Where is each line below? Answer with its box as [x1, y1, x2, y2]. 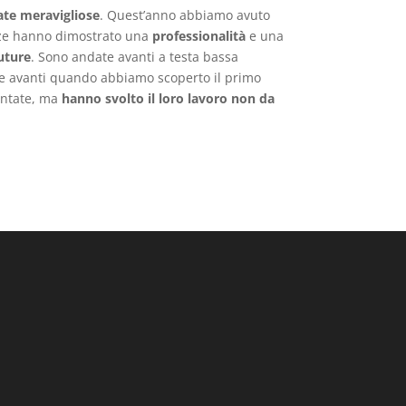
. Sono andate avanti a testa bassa [30, 47, 238, 65]
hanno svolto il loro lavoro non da [61, 89, 275, 107]
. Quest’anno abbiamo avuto [99, 5, 270, 24]
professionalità [151, 26, 246, 44]
